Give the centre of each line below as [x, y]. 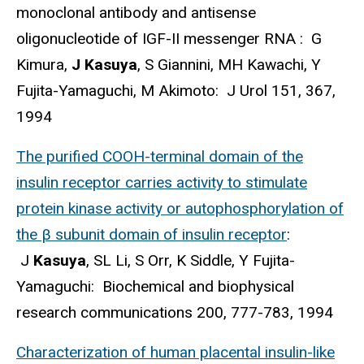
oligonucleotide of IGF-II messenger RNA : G [169, 39]
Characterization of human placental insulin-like [175, 352]
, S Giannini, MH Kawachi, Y [229, 65]
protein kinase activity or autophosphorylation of [180, 209]
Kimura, [44, 65]
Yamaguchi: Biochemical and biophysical [155, 287]
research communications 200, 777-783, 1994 [175, 313]
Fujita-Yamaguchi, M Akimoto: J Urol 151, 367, [176, 91]
